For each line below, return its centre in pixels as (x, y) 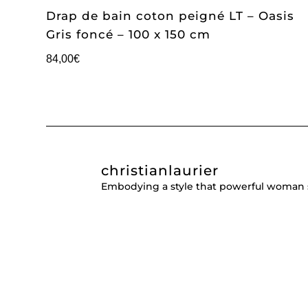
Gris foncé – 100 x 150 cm (129, 34)
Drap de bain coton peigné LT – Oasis (170, 16)
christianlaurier (160, 171)
